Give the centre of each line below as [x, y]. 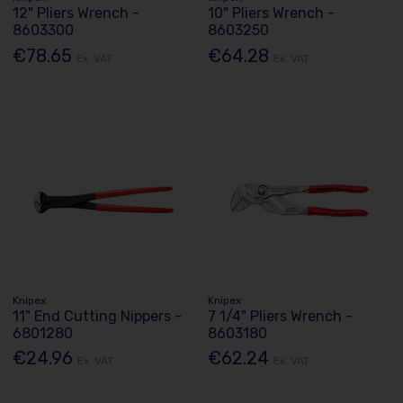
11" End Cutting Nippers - [98, 316]
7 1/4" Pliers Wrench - [281, 316]
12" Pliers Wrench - [76, 13]
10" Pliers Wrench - [272, 13]
